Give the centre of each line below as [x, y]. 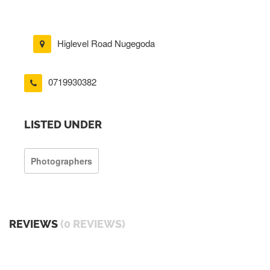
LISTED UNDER [63, 124]
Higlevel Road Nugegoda [106, 43]
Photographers [61, 161]
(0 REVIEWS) [93, 224]
